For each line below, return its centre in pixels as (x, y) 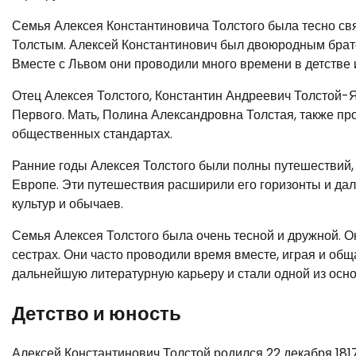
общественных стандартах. (92, 133)
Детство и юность (97, 313)
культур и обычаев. (68, 203)
